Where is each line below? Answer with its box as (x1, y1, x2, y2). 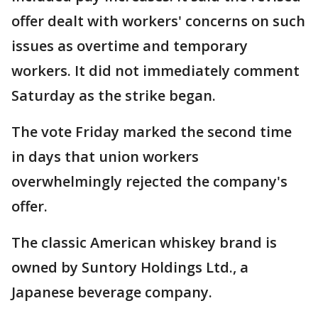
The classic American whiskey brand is (11, 233, 277, 253)
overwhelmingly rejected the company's (11, 172, 287, 192)
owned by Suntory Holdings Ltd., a (11, 258, 248, 278)
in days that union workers (11, 147, 199, 167)
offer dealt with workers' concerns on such (11, 11, 305, 31)
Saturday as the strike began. (11, 86, 216, 106)
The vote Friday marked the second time (11, 122, 292, 142)
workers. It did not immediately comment (11, 61, 300, 81)
